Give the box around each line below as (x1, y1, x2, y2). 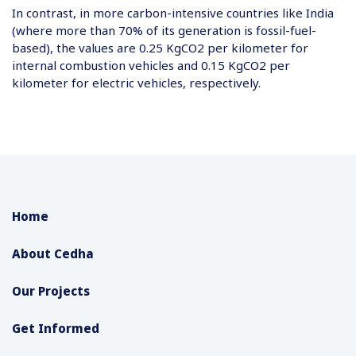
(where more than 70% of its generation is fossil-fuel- (12, 22, 316, 38)
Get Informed (12, 320, 99, 336)
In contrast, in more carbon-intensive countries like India (12, 5, 334, 21)
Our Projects (12, 283, 90, 299)
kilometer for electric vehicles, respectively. (12, 75, 261, 91)
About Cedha (12, 246, 94, 261)
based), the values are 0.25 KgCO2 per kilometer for (12, 40, 308, 56)
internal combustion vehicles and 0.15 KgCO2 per (12, 57, 290, 73)
